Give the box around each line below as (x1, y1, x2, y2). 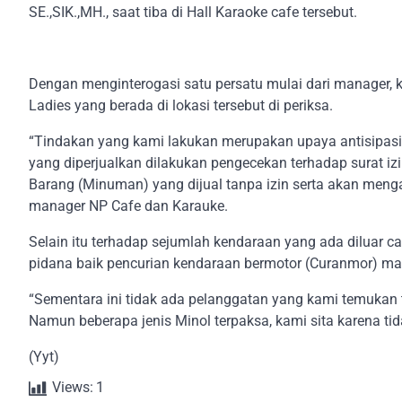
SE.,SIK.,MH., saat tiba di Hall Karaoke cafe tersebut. (29, 3, 357, 21)
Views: (52, 378, 93, 396)
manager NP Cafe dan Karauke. (29, 197, 228, 214)
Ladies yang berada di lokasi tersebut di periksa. (29, 96, 333, 114)
